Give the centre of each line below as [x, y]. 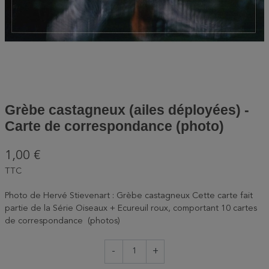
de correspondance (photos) [62, 221]
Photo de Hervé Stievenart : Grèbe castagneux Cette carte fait [129, 196]
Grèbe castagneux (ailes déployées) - [127, 110]
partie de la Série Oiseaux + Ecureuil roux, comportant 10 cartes [131, 208]
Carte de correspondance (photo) [114, 126]
